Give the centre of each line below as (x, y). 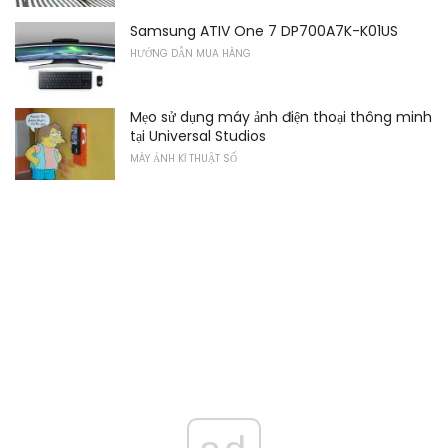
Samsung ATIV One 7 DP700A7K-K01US (264, 30)
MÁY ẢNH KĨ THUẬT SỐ (183, 159)
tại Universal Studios (198, 136)
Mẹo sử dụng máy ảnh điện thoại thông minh (281, 117)
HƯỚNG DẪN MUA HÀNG (190, 53)
